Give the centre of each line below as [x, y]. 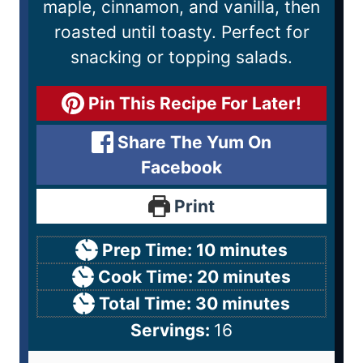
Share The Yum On [193, 142]
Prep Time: [149, 250]
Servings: [172, 330]
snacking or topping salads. [181, 57]
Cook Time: [148, 276]
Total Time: [147, 303]
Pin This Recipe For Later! [192, 103]
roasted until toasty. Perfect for [181, 32]
